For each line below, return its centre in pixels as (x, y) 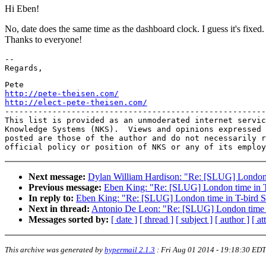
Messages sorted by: (69, 220)
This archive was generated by (55, 250)
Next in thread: (59, 209)
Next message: (57, 177)
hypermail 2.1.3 (130, 250)
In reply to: (51, 198)
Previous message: (65, 188)
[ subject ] (194, 220)
